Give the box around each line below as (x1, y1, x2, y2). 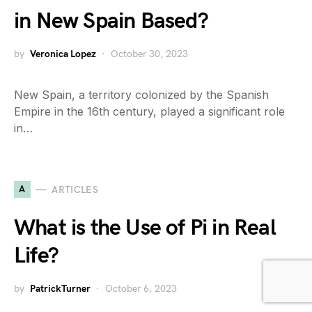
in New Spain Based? (14, 8, 208, 35)
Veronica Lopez (30, 48, 96, 60)
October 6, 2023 (105, 283, 177, 295)
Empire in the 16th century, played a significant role (14, 104, 285, 118)
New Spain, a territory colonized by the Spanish (14, 88, 269, 102)
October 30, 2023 (111, 48, 188, 60)
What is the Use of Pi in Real (14, 214, 276, 242)
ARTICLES (52, 183, 99, 196)
